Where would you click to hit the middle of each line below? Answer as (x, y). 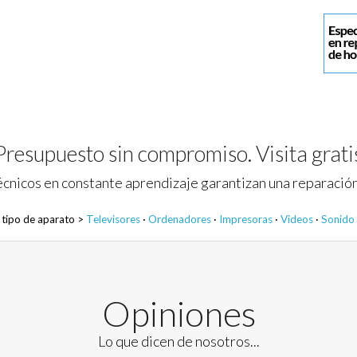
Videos (297, 219)
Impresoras (246, 219)
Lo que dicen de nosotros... (178, 341)
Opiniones (178, 314)
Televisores (113, 219)
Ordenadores (180, 219)
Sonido (338, 219)
